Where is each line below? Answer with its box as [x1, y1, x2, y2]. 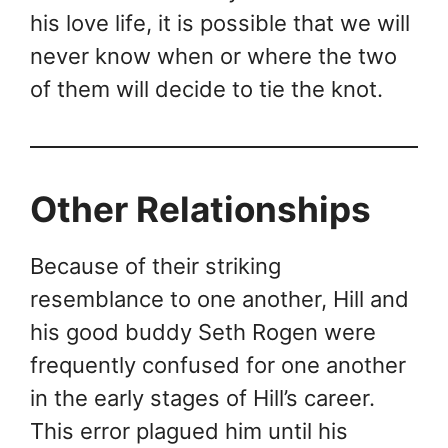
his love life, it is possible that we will [30, 9, 410, 36]
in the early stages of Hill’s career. [30, 384, 375, 411]
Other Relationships [30, 187, 371, 230]
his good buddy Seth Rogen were [30, 318, 376, 345]
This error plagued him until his [30, 417, 348, 444]
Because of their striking [30, 252, 281, 279]
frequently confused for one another [30, 351, 406, 378]
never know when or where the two [30, 42, 397, 69]
